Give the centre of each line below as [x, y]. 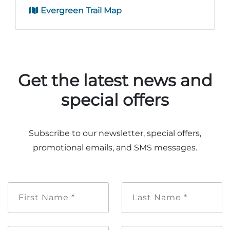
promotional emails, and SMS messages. [115, 147]
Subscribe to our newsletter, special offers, [115, 133]
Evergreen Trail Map [80, 10]
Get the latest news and [115, 80]
